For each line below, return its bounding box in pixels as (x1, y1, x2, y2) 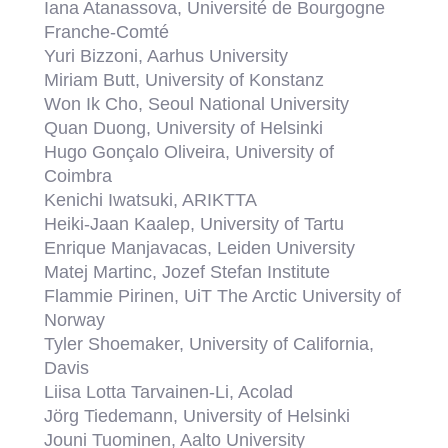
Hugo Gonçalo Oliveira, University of (44, 141, 335, 162)
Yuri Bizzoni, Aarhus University (44, 45, 289, 66)
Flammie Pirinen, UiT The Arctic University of (44, 285, 402, 306)
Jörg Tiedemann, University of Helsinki (44, 405, 351, 426)
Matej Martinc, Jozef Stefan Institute (44, 261, 331, 282)
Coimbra (44, 165, 113, 186)
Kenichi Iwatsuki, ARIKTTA (44, 189, 258, 210)
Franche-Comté (44, 21, 170, 42)
